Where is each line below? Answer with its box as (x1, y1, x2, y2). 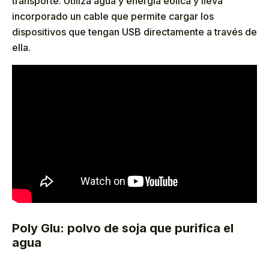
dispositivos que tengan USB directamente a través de (12, 26, 257, 38)
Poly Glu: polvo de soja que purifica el (12, 220, 234, 235)
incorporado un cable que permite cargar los (12, 10, 214, 23)
